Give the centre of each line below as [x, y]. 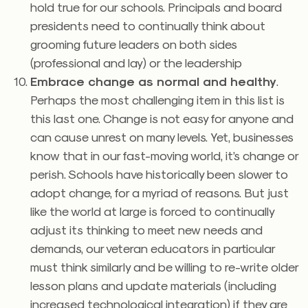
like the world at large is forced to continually [152, 211]
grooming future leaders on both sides [134, 44]
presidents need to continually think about [148, 25]
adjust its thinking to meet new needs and [146, 229]
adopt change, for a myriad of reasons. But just [159, 192]
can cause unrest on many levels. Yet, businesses [162, 136]
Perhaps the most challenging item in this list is [157, 99]
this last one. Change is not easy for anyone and [162, 118]
